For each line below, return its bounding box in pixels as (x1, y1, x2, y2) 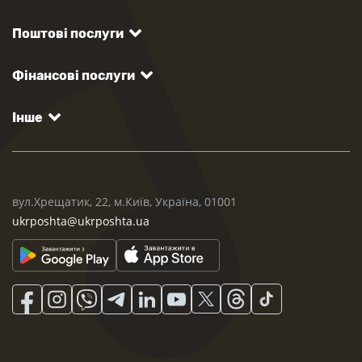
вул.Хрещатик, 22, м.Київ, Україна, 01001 (12, 194, 237, 210)
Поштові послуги (12, 26, 124, 42)
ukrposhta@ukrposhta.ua (12, 213, 149, 229)
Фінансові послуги (12, 68, 135, 84)
